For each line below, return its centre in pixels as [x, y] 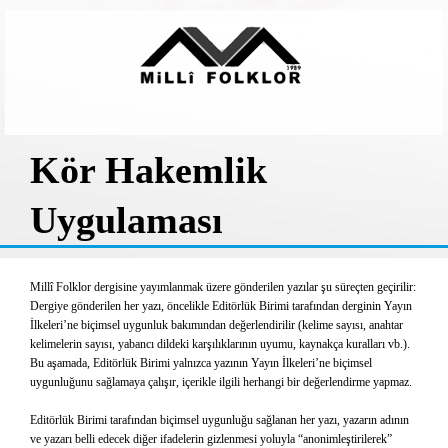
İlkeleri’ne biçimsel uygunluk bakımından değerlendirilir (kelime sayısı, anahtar [216, 325]
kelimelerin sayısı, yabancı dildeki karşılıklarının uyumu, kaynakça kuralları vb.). [220, 344]
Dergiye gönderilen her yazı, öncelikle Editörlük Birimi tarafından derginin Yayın [221, 306]
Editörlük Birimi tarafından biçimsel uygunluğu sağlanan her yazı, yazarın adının [219, 420]
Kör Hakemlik [148, 170]
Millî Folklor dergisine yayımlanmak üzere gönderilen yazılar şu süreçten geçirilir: [223, 287]
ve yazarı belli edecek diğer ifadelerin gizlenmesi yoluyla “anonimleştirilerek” [211, 439]
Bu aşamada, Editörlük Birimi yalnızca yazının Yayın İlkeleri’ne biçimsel [201, 363]
